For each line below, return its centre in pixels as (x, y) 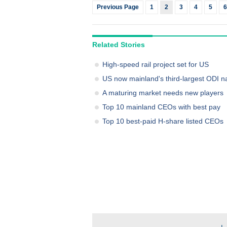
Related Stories (119, 45)
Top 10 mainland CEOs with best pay (161, 107)
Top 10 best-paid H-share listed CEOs (163, 121)
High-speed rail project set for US (156, 64)
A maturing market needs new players (163, 93)
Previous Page (118, 7)
